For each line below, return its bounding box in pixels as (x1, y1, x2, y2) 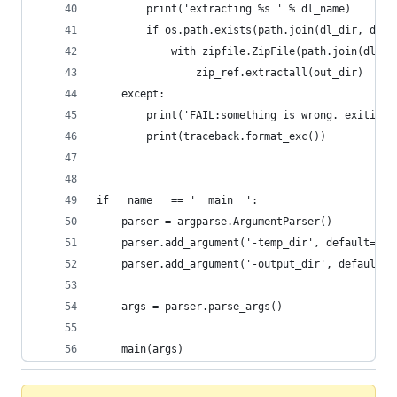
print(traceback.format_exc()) (97, 130, 326, 143)
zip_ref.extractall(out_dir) (97, 66, 363, 79)
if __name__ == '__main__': (97, 194, 258, 206)
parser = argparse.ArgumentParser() (97, 215, 332, 228)
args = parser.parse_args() (97, 300, 283, 313)
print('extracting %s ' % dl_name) (97, 3, 351, 15)
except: (97, 88, 165, 100)
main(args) (97, 343, 183, 355)
